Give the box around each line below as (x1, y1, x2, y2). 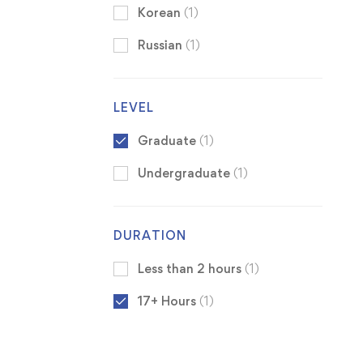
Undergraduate (137, 165, 233, 181)
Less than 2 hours (137, 261, 245, 277)
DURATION (113, 228, 186, 244)
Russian (137, 37, 186, 53)
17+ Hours (137, 293, 199, 310)
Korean (137, 5, 184, 21)
